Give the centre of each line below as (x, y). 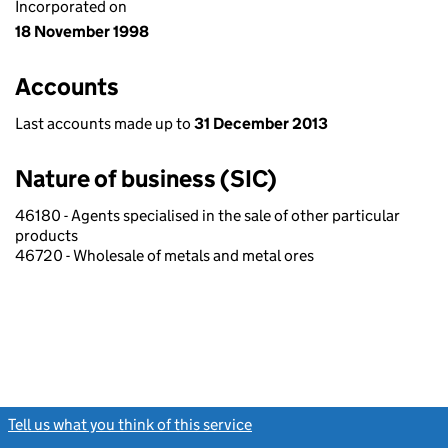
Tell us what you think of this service (130, 424)
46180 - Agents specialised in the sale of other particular (207, 215)
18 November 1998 (82, 31)
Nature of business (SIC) (146, 178)
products (46, 235)
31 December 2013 (261, 123)
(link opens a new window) (344, 424)
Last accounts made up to (104, 123)
